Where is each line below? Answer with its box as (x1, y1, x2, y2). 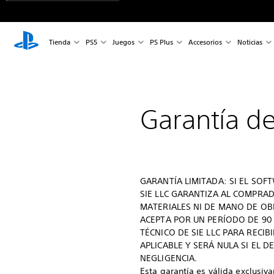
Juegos (112, 37, 135, 46)
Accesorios (188, 37, 222, 46)
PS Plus (149, 37, 173, 46)
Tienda (48, 37, 70, 46)
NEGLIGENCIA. (140, 253, 198, 264)
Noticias (237, 37, 262, 46)
